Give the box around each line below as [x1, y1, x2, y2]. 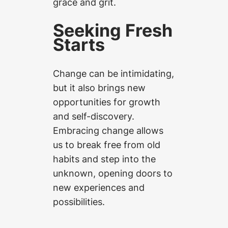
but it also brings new [53, 82, 146, 94]
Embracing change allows [53, 125, 163, 136]
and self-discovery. [53, 110, 134, 122]
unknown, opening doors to [53, 167, 173, 179]
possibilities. [53, 196, 105, 208]
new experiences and [53, 182, 145, 193]
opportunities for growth [53, 96, 160, 108]
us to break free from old [53, 139, 160, 151]
